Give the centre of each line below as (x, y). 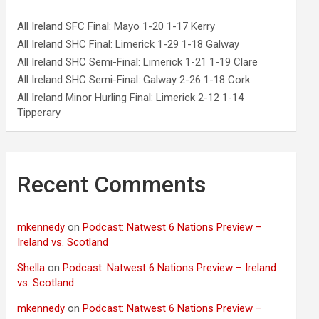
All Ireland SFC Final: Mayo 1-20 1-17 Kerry (116, 27)
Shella (31, 268)
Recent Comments (112, 185)
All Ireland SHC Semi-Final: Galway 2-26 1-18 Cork (134, 80)
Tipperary (39, 113)
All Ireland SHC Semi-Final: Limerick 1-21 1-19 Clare (138, 62)
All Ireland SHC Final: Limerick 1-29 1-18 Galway (129, 45)
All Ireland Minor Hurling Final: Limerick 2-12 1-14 (131, 98)
